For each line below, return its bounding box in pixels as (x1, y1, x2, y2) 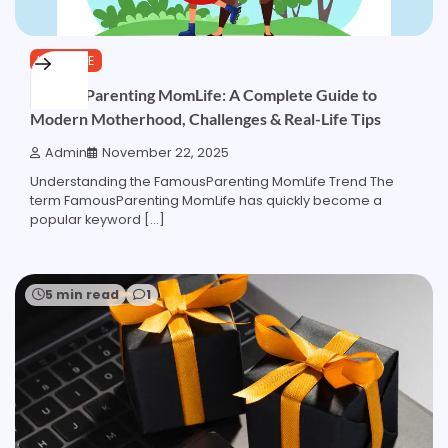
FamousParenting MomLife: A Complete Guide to (30, 85, 377, 105)
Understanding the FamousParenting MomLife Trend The (30, 172, 394, 192)
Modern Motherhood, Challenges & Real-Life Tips (30, 109, 381, 129)
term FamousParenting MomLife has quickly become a (30, 191, 382, 211)
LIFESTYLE (37, 51, 95, 69)
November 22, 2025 (102, 144, 229, 162)
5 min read (45, 286, 119, 304)
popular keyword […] (30, 210, 165, 230)
